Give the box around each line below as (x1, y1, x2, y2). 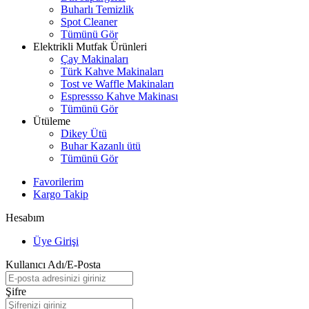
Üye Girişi (33, 235, 79, 247)
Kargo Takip (33, 188, 88, 200)
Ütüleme (33, 115, 70, 127)
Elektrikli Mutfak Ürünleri (33, 41, 147, 52)
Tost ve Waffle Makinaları (61, 78, 174, 90)
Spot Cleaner (61, 16, 117, 28)
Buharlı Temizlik (61, 3, 134, 15)
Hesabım (6, 212, 44, 223)
